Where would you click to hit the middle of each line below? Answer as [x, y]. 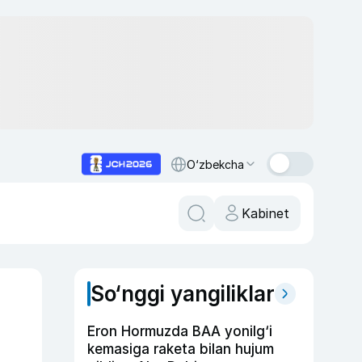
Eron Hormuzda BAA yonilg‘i [180, 331]
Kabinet [265, 213]
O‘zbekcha [215, 164]
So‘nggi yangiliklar [183, 294]
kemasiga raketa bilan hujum [181, 349]
